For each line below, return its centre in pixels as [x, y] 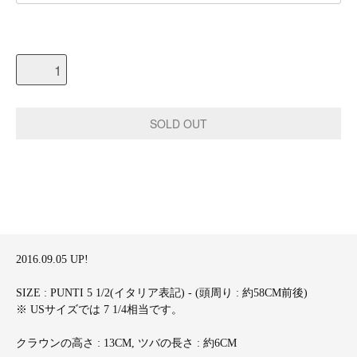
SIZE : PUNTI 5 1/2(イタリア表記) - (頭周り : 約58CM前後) [162, 292]
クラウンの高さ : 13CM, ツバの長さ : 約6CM [126, 343]
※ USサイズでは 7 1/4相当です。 [99, 309]
